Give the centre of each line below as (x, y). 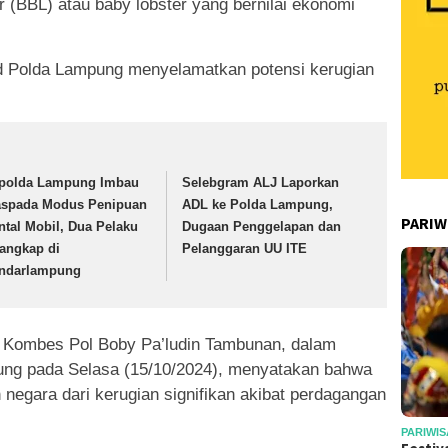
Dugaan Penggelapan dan (262, 227)
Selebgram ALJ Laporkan (261, 183)
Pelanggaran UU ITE (245, 249)
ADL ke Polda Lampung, (258, 205)
